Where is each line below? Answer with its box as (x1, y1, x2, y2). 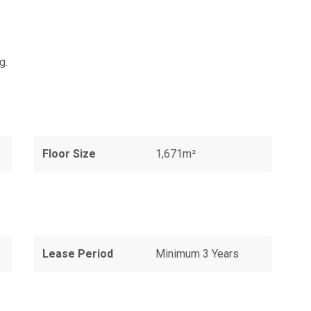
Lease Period (42, 247, 114, 260)
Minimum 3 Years (155, 247, 239, 260)
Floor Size (42, 147, 96, 160)
